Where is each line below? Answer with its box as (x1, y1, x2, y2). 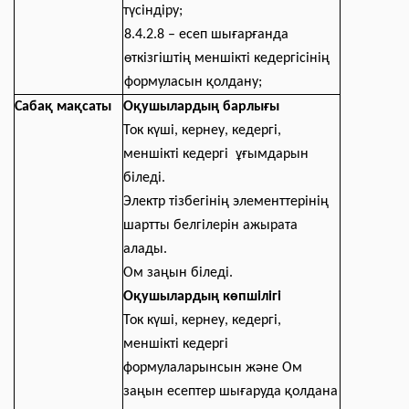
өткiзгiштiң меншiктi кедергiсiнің (124, 51, 330, 66)
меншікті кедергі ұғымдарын (123, 147, 309, 162)
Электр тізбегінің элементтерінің (123, 194, 329, 209)
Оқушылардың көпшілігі (123, 289, 281, 304)
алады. (123, 242, 167, 257)
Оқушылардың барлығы (123, 100, 279, 114)
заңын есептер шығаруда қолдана (123, 384, 338, 399)
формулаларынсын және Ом (123, 361, 302, 375)
